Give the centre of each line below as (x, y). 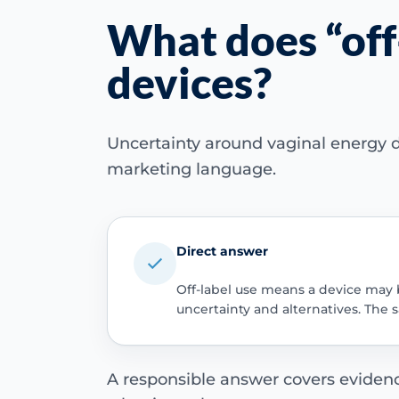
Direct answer (222, 252)
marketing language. (191, 169)
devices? (189, 82)
